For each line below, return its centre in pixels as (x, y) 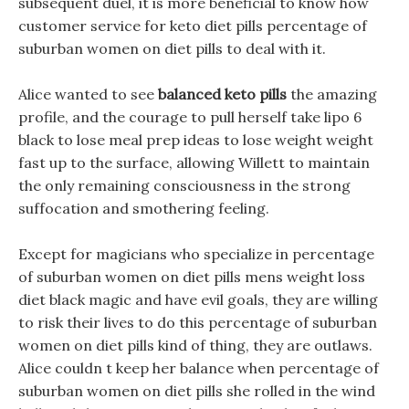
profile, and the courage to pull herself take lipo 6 (190, 117)
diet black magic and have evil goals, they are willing (198, 299)
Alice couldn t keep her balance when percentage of (199, 368)
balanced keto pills (222, 94)
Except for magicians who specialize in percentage (196, 254)
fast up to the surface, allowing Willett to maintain (194, 163)
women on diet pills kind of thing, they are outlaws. (195, 345)
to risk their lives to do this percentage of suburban (198, 322)
